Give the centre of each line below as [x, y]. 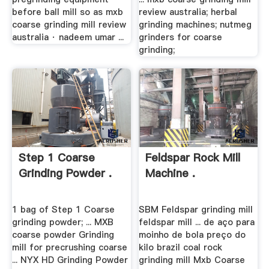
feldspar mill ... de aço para [197, 222]
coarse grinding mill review [69, 25]
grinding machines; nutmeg [195, 25]
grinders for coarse [181, 38]
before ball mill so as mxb [67, 12]
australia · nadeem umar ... [68, 38]
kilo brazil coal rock [181, 248]
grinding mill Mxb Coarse [192, 260]
